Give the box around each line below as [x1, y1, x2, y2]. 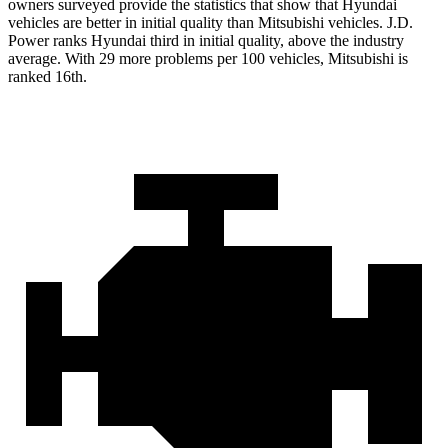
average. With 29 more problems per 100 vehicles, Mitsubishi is [8, 50, 408, 68]
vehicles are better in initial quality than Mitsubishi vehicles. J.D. [8, 14, 413, 32]
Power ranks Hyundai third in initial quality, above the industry [8, 32, 404, 50]
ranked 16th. [8, 68, 87, 86]
